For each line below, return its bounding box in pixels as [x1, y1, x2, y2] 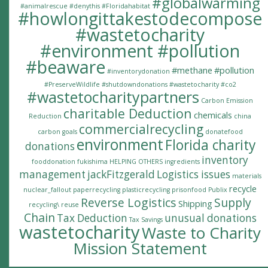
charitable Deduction [63, 105, 192, 123]
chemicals [194, 109, 232, 121]
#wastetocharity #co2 [169, 80, 236, 89]
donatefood [205, 127, 243, 136]
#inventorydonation [107, 67, 170, 76]
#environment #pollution [40, 39, 240, 63]
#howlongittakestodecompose [18, 7, 262, 31]
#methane [172, 64, 212, 77]
